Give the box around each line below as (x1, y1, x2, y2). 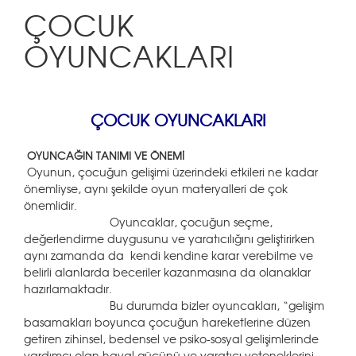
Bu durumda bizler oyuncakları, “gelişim (24, 297, 324, 313)
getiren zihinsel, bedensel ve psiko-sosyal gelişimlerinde (24, 331, 319, 346)
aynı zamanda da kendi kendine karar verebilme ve (24, 247, 313, 263)
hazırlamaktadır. (24, 281, 112, 296)
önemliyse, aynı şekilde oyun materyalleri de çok (24, 180, 288, 196)
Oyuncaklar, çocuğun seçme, (24, 214, 273, 230)
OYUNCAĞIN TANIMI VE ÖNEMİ (24, 148, 184, 163)
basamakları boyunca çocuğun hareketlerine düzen (24, 314, 311, 330)
